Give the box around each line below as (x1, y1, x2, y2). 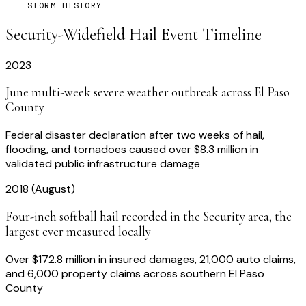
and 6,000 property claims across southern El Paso (5, 266, 264, 281)
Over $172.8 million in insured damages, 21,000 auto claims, (5, 251, 296, 266)
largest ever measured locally (5, 223, 151, 239)
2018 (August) (5, 182, 75, 197)
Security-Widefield (5, 24, 125, 44)
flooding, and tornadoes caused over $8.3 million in (5, 142, 258, 157)
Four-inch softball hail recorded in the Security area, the (5, 208, 292, 224)
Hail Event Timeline (125, 24, 262, 44)
